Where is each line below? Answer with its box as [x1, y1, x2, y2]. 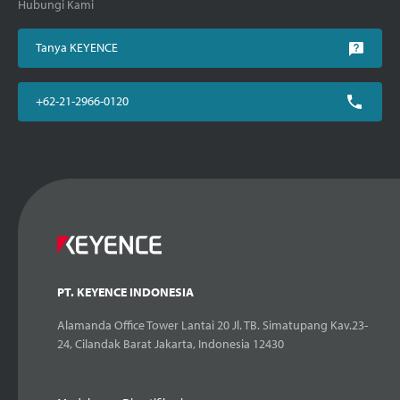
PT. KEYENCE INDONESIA [57, 283, 194, 300]
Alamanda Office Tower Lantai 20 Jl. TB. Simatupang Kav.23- [57, 316, 368, 333]
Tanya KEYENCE [36, 38, 118, 55]
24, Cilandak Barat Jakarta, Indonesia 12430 [57, 335, 284, 352]
